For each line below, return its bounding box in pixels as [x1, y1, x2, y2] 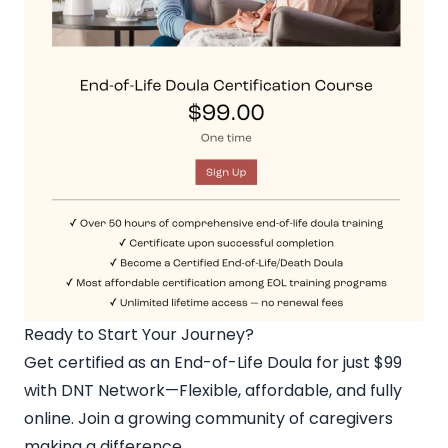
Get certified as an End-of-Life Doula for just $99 [24, 350, 402, 374]
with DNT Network [24, 378, 165, 402]
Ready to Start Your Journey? [24, 322, 254, 346]
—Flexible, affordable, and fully [165, 378, 402, 402]
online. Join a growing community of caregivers [24, 406, 393, 430]
